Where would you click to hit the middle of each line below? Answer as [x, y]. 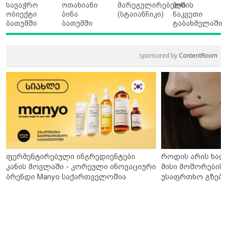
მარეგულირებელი [152, 5]
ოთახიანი [80, 5]
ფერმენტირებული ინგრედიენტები [71, 156]
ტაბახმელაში [198, 23]
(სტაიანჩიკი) [140, 14]
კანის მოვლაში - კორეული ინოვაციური [81, 166]
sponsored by [159, 55]
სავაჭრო [22, 5]
